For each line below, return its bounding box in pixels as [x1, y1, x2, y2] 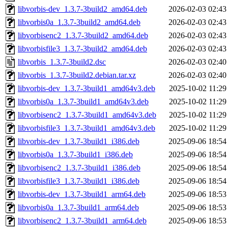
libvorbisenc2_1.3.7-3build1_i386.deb [18, 163, 140, 173]
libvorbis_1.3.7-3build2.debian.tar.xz [18, 71, 136, 80]
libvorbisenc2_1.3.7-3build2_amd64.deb [18, 31, 148, 40]
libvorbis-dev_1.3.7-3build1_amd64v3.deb [18, 84, 155, 93]
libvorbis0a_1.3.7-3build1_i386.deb [18, 150, 133, 159]
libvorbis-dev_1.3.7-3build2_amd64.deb [18, 5, 147, 14]
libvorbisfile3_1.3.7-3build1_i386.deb [18, 177, 139, 186]
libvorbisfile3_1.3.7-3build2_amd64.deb [18, 44, 147, 53]
